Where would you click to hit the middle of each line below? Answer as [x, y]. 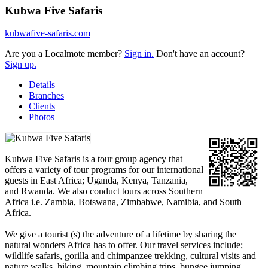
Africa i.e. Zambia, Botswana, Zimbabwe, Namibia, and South [123, 202]
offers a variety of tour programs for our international [104, 170]
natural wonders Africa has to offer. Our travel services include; [124, 245]
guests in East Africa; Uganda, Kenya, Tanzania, [96, 181]
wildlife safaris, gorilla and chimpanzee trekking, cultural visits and [130, 256]
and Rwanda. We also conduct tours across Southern [104, 191]
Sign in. [139, 54]
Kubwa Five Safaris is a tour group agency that [94, 159]
